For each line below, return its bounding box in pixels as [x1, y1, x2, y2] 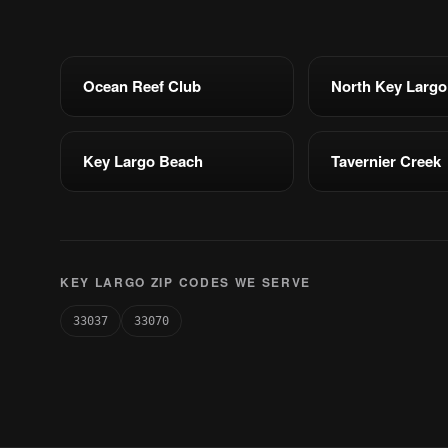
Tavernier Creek [330, 150, 441, 172]
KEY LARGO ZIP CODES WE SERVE [60, 273, 312, 291]
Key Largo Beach [83, 150, 203, 172]
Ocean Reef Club [83, 75, 201, 97]
